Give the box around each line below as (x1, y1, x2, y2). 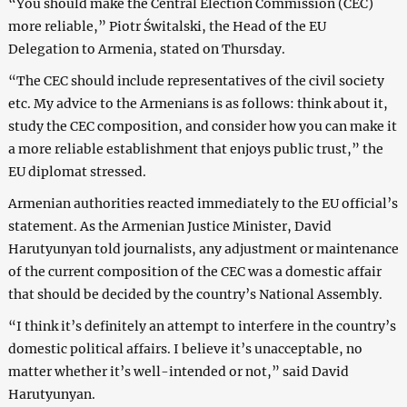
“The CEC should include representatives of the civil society (7, 72, 384, 89)
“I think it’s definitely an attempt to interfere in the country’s (7, 317, 396, 334)
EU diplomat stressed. (7, 163, 146, 180)
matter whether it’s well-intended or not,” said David (7, 362, 349, 380)
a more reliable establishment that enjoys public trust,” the (7, 140, 383, 157)
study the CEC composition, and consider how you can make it (7, 117, 397, 134)
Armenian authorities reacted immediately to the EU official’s (7, 194, 398, 212)
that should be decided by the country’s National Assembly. (7, 285, 382, 303)
